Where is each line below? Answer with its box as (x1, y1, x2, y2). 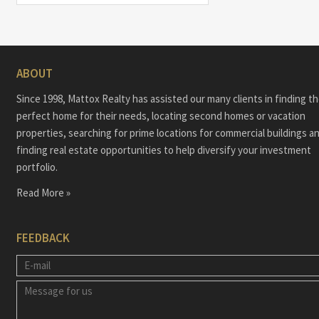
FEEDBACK (16, 230, 70, 246)
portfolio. (16, 160, 58, 174)
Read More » (16, 186, 70, 200)
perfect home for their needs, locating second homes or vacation (16, 109, 305, 123)
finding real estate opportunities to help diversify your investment (16, 143, 311, 157)
